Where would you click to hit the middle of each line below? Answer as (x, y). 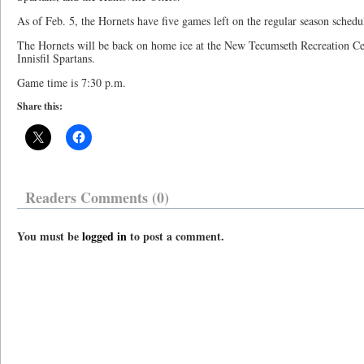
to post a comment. (175, 236)
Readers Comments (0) (97, 197)
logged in (104, 236)
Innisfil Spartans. (56, 58)
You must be (50, 236)
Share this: (40, 106)
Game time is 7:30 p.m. (71, 82)
